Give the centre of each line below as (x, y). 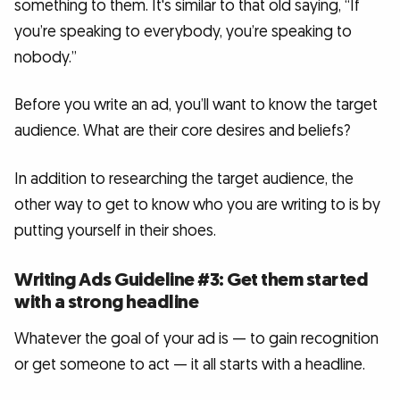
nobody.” (46, 57)
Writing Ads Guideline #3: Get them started (191, 279)
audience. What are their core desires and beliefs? (183, 131)
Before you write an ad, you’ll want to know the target (196, 105)
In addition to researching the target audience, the (184, 179)
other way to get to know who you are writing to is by (197, 205)
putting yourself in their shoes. (115, 231)
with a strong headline (106, 302)
